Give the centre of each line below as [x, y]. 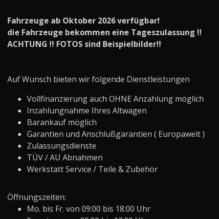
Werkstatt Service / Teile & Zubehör [92, 169]
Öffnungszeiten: [37, 197]
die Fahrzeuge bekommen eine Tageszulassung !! [105, 33]
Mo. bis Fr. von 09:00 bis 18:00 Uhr [89, 209]
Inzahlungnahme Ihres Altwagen [87, 111]
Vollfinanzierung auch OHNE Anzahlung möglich [115, 99]
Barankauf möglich [62, 122]
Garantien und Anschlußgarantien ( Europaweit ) [116, 134]
